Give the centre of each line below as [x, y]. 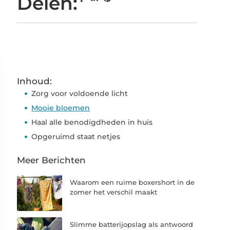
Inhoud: [35, 81]
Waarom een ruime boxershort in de [132, 182]
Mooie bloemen [61, 108]
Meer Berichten [52, 160]
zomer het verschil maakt [114, 192]
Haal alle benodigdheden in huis [92, 122]
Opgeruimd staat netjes [76, 136]
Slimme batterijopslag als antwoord [132, 224]
